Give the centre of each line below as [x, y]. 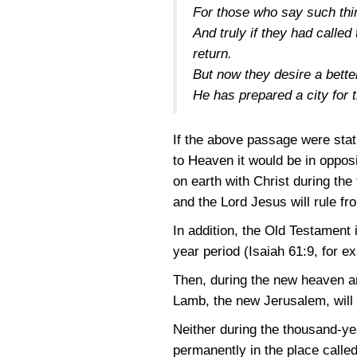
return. [212, 54]
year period [208, 251]
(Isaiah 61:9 [279, 251]
